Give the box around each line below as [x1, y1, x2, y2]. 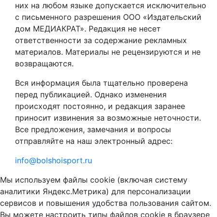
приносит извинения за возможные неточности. [15, 113, 201, 123]
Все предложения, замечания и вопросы [15, 124, 171, 135]
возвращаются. [15, 59, 74, 69]
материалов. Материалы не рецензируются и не [15, 47, 201, 57]
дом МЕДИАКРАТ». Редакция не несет [15, 24, 161, 34]
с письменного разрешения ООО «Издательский [15, 12, 201, 22]
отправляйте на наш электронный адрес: [15, 136, 172, 146]
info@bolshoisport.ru [15, 155, 92, 166]
